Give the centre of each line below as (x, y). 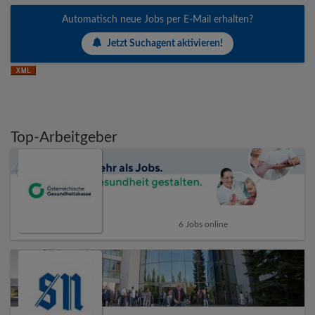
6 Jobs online (203, 224)
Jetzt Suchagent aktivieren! (165, 43)
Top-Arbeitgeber (64, 138)
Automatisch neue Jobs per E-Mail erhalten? (157, 20)
